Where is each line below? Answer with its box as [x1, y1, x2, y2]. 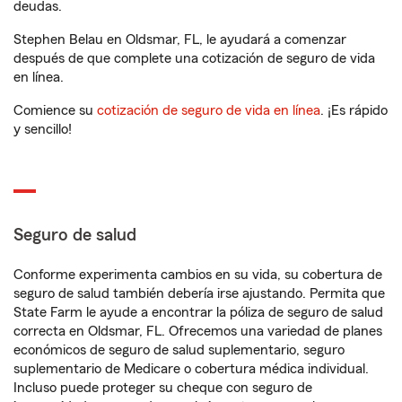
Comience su [13, 103, 97, 118]
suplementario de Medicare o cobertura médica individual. [13, 362, 369, 376]
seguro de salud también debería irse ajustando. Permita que [13, 286, 385, 301]
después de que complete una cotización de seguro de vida [13, 51, 375, 66]
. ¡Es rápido [320, 103, 388, 118]
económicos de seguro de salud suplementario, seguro [13, 343, 345, 357]
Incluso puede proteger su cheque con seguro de [13, 380, 312, 395]
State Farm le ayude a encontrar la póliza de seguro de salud [13, 305, 383, 319]
